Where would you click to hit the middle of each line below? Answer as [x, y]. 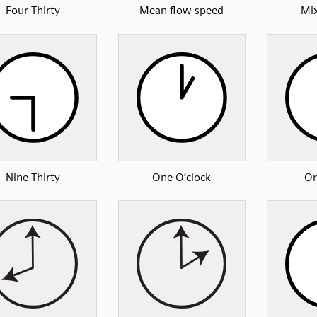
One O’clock [181, 177]
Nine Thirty [33, 177]
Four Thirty [33, 11]
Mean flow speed [181, 11]
